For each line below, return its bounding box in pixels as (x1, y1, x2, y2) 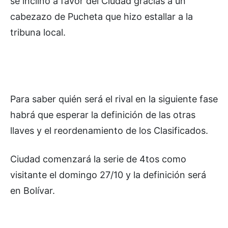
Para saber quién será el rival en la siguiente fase (10, 93, 218, 104)
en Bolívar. (10, 185, 55, 196)
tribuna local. (10, 26, 66, 38)
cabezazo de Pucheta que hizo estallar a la (10, 11, 193, 22)
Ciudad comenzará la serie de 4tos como (10, 153, 186, 164)
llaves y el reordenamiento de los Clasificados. (10, 125, 208, 136)
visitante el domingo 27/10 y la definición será (10, 169, 206, 180)
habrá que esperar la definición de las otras (10, 109, 195, 120)
